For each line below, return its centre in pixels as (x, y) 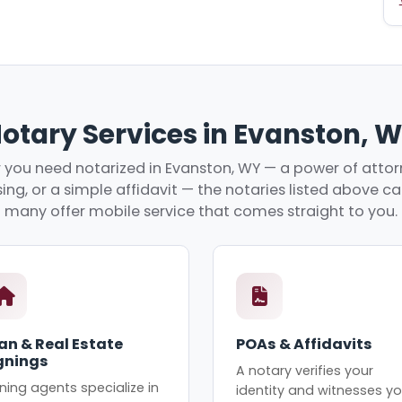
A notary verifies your (305, 370)
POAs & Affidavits (305, 345)
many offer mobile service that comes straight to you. (201, 211)
